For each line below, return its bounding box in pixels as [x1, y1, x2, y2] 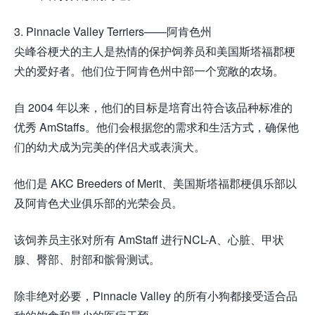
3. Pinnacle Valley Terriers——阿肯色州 [14, 23, 212, 40]
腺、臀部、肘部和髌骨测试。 [14, 251, 160, 268]
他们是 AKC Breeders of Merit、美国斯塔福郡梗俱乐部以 [14, 175, 297, 192]
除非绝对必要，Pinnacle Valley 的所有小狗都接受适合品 [14, 288, 297, 304]
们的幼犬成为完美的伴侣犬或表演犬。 [14, 139, 205, 155]
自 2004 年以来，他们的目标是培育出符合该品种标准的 [14, 99, 292, 116]
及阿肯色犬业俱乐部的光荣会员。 [14, 195, 183, 212]
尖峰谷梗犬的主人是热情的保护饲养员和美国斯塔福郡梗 [14, 43, 295, 60]
